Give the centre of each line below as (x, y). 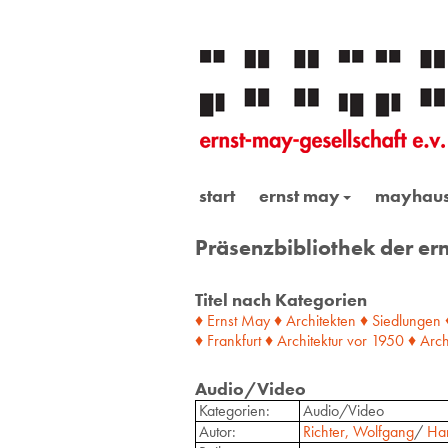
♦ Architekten (314, 320)
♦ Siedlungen (400, 320)
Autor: (217, 431)
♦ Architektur (303, 340)
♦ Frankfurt (227, 340)
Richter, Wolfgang (358, 431)
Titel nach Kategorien (280, 299)
